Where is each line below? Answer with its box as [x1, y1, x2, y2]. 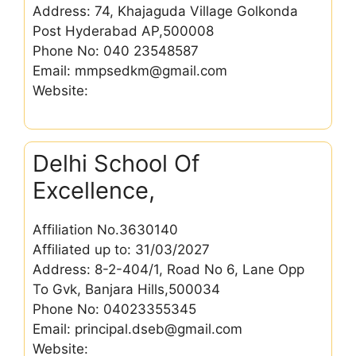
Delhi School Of [33, 149, 199, 177]
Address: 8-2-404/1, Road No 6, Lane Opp [33, 261, 304, 277]
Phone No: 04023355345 [33, 301, 196, 317]
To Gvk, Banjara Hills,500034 [33, 281, 220, 297]
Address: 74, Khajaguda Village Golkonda [33, 2, 298, 19]
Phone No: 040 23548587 [33, 42, 199, 59]
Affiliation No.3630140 [33, 222, 178, 238]
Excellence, [33, 176, 155, 204]
